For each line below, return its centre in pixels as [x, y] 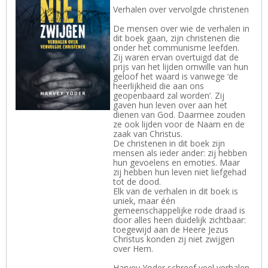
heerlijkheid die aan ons [159, 86]
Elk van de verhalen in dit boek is [176, 191]
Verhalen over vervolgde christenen [181, 10]
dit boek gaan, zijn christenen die [177, 38]
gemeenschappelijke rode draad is [179, 211]
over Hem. [133, 249]
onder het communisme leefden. [176, 48]
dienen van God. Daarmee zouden [179, 115]
